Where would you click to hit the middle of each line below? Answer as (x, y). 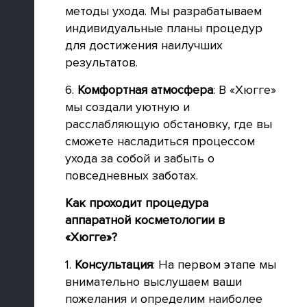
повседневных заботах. (132, 175)
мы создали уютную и (127, 107)
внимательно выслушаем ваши (153, 282)
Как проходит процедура (137, 203)
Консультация (114, 265)
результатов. (101, 62)
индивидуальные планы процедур (164, 28)
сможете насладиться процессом (160, 141)
